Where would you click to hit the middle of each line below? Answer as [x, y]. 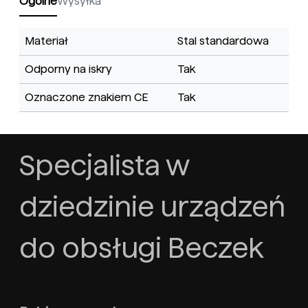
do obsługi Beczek [141, 249]
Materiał [46, 41]
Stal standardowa [223, 41]
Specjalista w [104, 166]
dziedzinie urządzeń [152, 207]
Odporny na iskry [68, 69]
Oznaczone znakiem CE [86, 98]
